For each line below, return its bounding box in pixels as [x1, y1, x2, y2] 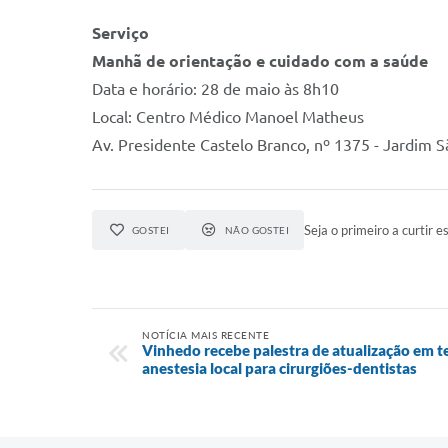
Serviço [92, 24, 149, 42]
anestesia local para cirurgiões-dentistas [142, 359, 417, 377]
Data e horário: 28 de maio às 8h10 [92, 80, 339, 98]
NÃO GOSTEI [224, 224, 290, 236]
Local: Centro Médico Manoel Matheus [92, 108, 364, 126]
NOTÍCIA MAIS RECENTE [142, 329, 269, 341]
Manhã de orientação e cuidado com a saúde [92, 52, 428, 70]
